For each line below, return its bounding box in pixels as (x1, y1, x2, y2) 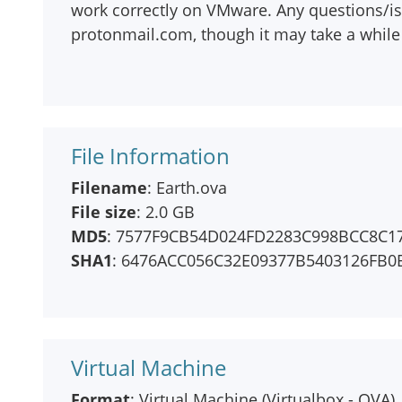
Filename (71, 177, 147, 198)
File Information (71, 141, 230, 170)
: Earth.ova (147, 177, 227, 198)
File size (71, 201, 136, 223)
